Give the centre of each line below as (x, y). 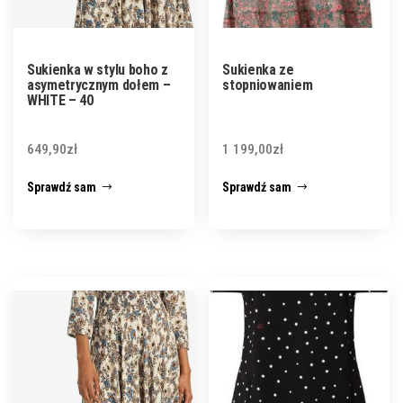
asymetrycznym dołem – (99, 85)
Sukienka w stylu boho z (98, 69)
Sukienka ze (258, 69)
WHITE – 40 (60, 100)
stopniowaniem (268, 85)
